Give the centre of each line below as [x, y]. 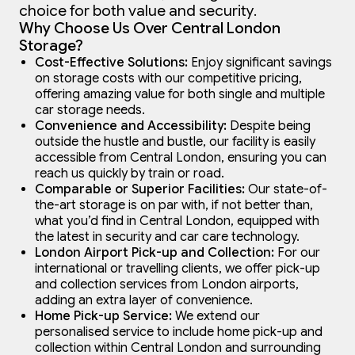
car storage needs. [90, 111]
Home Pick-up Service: [103, 317]
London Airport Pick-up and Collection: [155, 253]
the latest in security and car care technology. [167, 237]
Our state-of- [286, 190]
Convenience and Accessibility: [131, 126]
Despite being [269, 126]
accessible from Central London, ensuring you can [181, 158]
